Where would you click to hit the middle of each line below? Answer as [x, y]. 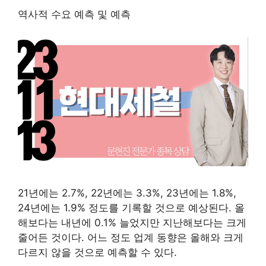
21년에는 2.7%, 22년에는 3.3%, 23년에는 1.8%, [127, 193]
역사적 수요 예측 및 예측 [74, 14]
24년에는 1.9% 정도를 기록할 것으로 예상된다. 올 [131, 208]
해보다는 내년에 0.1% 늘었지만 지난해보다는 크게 [132, 222]
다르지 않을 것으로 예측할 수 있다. [97, 252]
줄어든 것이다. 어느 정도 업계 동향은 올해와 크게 [131, 237]
